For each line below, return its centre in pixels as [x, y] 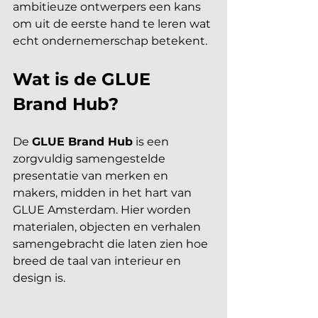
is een [152, 141]
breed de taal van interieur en [98, 261]
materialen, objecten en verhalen [108, 226]
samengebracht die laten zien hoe [112, 243]
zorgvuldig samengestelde [91, 158]
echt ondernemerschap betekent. [110, 40]
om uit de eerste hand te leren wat [113, 23]
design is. [39, 278]
